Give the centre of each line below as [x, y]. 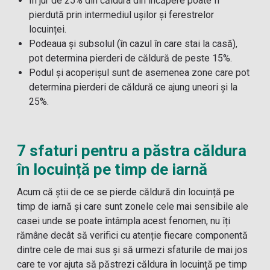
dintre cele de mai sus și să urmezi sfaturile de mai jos [133, 250]
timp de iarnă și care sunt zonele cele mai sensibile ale [133, 206]
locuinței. [48, 29]
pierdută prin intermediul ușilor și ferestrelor [122, 15]
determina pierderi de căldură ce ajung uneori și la [133, 87]
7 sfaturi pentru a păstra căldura [132, 151]
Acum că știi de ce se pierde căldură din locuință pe [126, 192]
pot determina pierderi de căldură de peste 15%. [131, 58]
